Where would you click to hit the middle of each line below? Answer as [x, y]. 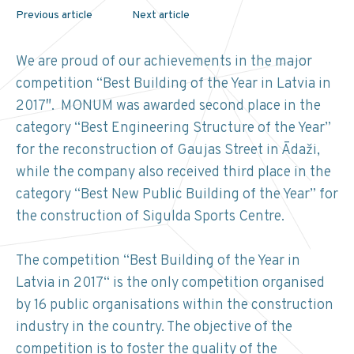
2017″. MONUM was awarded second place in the [168, 107]
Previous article [54, 16]
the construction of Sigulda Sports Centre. [150, 217]
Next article [161, 16]
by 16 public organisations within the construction [175, 306]
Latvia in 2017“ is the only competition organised [170, 284]
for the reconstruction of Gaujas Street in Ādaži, [168, 151]
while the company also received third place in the [173, 173]
